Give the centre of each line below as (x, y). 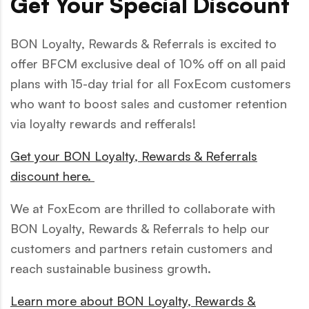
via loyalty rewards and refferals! (103, 123)
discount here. (52, 176)
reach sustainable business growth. (111, 268)
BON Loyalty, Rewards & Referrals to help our (140, 228)
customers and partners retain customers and (141, 248)
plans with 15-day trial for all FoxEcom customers (151, 83)
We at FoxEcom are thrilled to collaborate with (143, 208)
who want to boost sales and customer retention (149, 103)
